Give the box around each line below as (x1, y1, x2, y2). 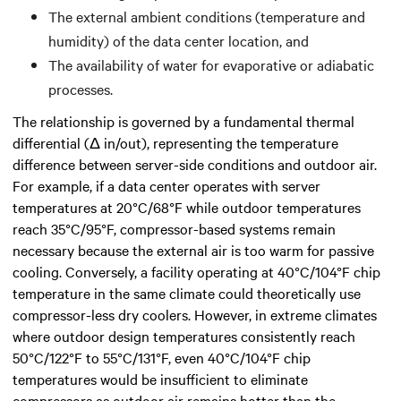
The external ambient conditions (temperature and (48, 5, 365, 26)
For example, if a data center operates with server (13, 175, 320, 195)
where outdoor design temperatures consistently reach (13, 325, 355, 346)
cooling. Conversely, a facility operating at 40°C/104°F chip (13, 260, 380, 281)
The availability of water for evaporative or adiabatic (48, 54, 374, 74)
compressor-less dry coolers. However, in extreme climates (13, 303, 377, 324)
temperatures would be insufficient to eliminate (13, 368, 308, 388)
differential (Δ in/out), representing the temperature (13, 132, 338, 152)
